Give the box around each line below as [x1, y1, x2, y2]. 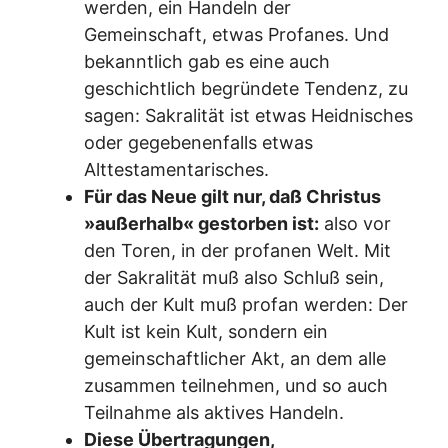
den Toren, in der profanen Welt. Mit [84, 239, 391, 261]
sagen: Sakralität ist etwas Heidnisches [84, 104, 413, 126]
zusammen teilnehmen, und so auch [84, 374, 388, 396]
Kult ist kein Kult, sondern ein [84, 320, 328, 342]
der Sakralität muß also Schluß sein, [84, 266, 384, 288]
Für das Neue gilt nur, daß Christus [84, 185, 381, 207]
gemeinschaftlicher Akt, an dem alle [84, 347, 386, 369]
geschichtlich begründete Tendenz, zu [84, 77, 408, 99]
